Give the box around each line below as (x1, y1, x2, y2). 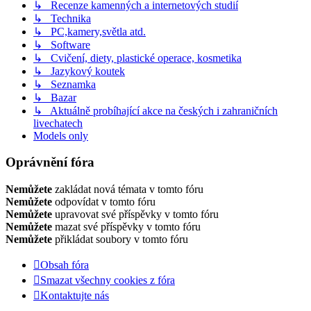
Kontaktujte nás (40, 289, 109, 302)
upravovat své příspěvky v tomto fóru (52, 208, 219, 221)
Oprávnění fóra (6, 155, 94, 170)
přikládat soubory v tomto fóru (52, 233, 188, 246)
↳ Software (33, 38, 90, 51)
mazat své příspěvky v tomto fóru (52, 221, 201, 233)
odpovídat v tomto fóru (52, 196, 155, 208)
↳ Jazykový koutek (33, 65, 125, 77)
